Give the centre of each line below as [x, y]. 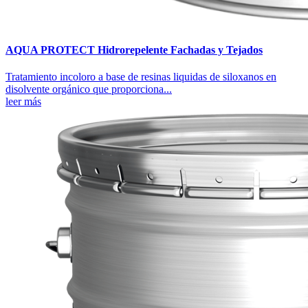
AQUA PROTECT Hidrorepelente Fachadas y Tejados [134, 50]
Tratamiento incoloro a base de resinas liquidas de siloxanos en [141, 77]
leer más [23, 102]
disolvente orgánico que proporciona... [89, 89]
